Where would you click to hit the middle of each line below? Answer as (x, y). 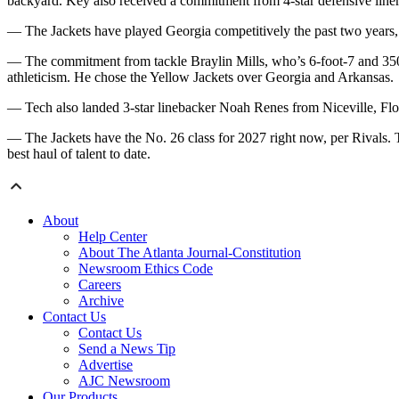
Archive (101, 301)
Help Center (113, 237)
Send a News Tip (127, 349)
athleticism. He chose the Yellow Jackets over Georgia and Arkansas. (200, 77)
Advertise (106, 365)
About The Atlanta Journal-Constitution (190, 253)
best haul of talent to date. (79, 154)
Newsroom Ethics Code (146, 269)
